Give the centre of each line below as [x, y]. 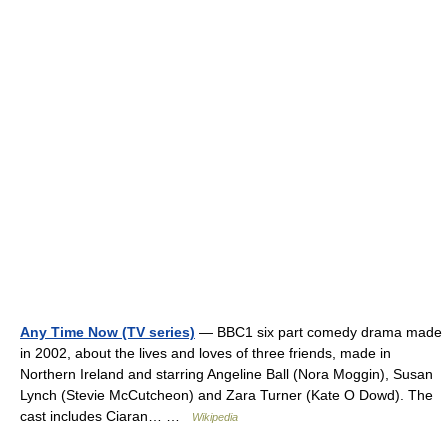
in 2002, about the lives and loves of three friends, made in [205, 353]
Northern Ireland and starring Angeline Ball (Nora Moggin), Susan [226, 374]
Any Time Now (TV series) [107, 332]
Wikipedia [215, 417]
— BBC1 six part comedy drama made [318, 332]
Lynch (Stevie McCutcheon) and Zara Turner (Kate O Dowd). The [226, 395]
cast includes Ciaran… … [106, 416]
